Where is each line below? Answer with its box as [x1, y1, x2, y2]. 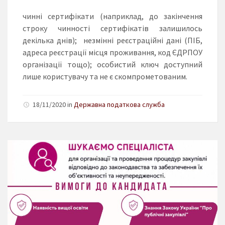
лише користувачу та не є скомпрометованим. [23, 71, 187, 81]
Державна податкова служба [74, 99, 165, 109]
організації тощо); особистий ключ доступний [23, 59, 202, 69]
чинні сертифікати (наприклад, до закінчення [23, 11, 202, 21]
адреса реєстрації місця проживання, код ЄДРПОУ [23, 47, 202, 57]
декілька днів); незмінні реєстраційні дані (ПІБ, [23, 35, 202, 45]
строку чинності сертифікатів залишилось [23, 23, 202, 33]
